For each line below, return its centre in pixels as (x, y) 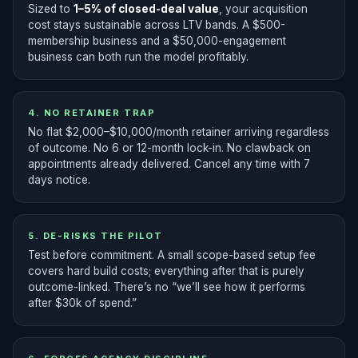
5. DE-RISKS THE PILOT (95, 236)
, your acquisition (263, 9)
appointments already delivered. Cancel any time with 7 (169, 164)
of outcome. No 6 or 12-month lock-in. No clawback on (169, 148)
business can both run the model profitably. (138, 57)
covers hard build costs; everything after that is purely (166, 271)
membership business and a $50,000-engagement (157, 41)
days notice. (59, 180)
